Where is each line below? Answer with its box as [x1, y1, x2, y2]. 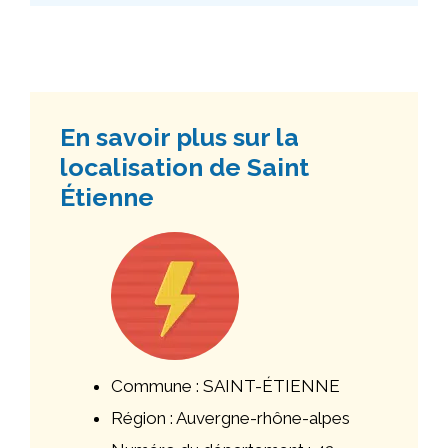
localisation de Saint [60, 152, 309, 182]
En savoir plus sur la [60, 122, 299, 152]
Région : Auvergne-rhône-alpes [111, 408, 350, 428]
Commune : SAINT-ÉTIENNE [111, 376, 340, 396]
